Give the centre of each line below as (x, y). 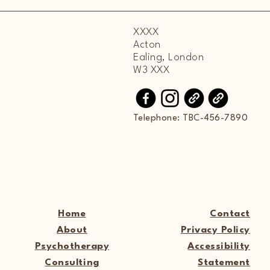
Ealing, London (169, 57)
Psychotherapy (72, 246)
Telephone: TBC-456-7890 (190, 118)
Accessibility (219, 246)
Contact (230, 214)
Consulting (72, 262)
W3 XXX (152, 70)
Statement (224, 262)
